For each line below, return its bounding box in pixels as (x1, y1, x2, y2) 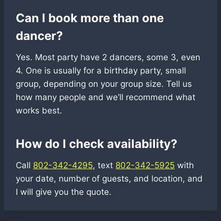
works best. (16, 106, 62, 116)
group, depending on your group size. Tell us (16, 79, 192, 89)
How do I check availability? (16, 137, 178, 151)
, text (93, 160, 115, 171)
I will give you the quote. (16, 187, 111, 197)
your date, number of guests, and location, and (16, 174, 203, 184)
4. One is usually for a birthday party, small (16, 66, 186, 76)
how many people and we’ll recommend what (16, 92, 195, 103)
